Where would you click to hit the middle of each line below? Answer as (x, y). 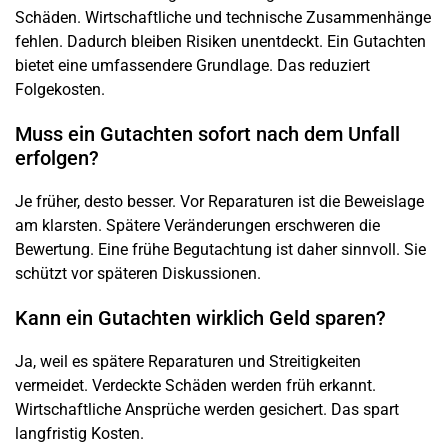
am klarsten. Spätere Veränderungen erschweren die (197, 225)
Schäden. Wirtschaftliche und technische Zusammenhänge (223, 17)
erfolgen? (57, 157)
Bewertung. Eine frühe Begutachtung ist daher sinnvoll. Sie (220, 249)
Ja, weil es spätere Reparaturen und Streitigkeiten (188, 361)
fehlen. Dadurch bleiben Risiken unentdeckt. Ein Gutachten (220, 41)
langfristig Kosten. (79, 433)
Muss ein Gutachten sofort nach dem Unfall (207, 133)
